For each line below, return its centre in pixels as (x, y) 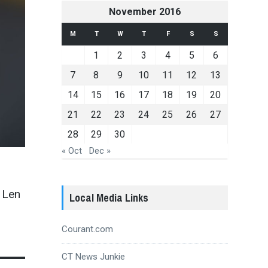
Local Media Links (109, 197)
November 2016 (144, 11)
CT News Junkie (93, 256)
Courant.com (87, 229)
